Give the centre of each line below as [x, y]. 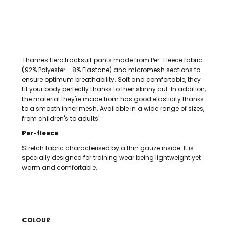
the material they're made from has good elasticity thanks [113, 99]
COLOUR [36, 220]
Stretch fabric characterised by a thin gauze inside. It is [108, 148]
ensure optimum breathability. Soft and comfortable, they [111, 79]
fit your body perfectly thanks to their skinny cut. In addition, [114, 89]
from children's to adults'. [61, 118]
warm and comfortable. [60, 167]
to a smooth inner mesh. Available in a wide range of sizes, [113, 109]
